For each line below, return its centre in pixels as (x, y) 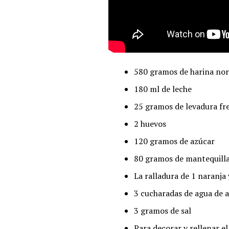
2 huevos (150, 123)
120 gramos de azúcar (174, 141)
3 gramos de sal (163, 210)
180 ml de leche (163, 89)
